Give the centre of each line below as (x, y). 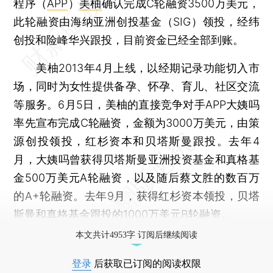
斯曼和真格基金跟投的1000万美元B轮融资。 (123, 214)
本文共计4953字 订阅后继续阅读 (136, 235)
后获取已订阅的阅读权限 (146, 263)
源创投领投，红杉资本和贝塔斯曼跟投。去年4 (136, 141)
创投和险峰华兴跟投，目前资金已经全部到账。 (129, 40)
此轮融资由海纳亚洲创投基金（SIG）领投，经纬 (136, 21)
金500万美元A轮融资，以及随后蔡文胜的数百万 (136, 177)
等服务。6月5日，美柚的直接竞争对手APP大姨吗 (136, 104)
